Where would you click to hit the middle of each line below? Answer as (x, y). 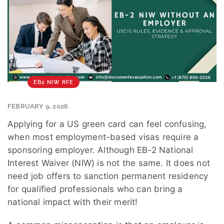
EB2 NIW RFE (53, 82)
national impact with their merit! (73, 202)
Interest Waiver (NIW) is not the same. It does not (109, 163)
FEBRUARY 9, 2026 (38, 106)
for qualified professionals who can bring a (95, 189)
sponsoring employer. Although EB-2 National (100, 150)
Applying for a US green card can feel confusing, (107, 124)
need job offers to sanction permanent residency (108, 176)
